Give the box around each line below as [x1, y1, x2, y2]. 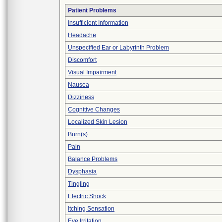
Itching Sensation [68, 205, 114, 212]
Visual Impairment [68, 69, 116, 76]
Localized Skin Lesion [68, 118, 127, 125]
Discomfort [68, 56, 97, 63]
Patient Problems [68, 7, 116, 14]
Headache [68, 32, 96, 39]
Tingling [68, 180, 90, 187]
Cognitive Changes [68, 106, 120, 113]
